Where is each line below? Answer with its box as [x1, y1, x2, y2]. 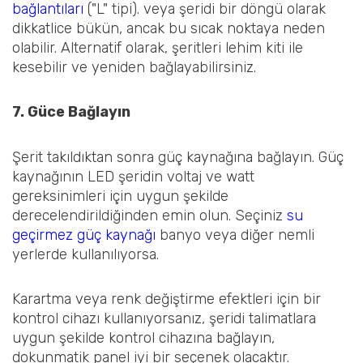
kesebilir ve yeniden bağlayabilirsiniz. [12, 58, 256, 76]
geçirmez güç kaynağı [12, 225, 160, 244]
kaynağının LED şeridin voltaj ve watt [12, 167, 254, 186]
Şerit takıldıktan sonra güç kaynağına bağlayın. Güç [12, 147, 344, 166]
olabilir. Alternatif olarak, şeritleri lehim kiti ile [12, 38, 303, 57]
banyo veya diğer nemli [160, 225, 314, 244]
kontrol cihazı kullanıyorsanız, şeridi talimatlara [12, 310, 316, 328]
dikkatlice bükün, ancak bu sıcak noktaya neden [12, 19, 325, 37]
